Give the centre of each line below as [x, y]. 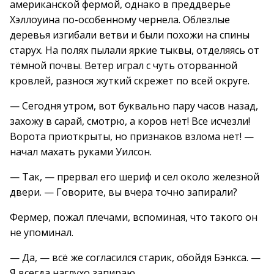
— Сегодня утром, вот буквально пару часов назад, [134, 106]
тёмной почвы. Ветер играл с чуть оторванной [124, 65]
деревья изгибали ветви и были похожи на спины [130, 35]
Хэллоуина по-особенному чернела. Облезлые [120, 20]
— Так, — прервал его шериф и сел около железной [135, 177]
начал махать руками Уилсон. [81, 152]
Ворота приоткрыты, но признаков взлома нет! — [132, 136]
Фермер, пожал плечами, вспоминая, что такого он [134, 217]
